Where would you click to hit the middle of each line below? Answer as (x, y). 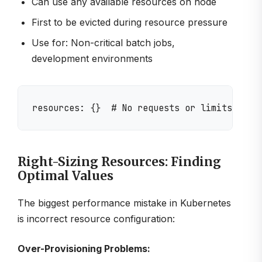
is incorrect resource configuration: (96, 218)
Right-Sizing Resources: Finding (119, 162)
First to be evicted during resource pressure (130, 23)
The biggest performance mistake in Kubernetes (124, 203)
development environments (92, 59)
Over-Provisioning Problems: (84, 248)
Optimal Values (65, 176)
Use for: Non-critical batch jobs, (103, 43)
